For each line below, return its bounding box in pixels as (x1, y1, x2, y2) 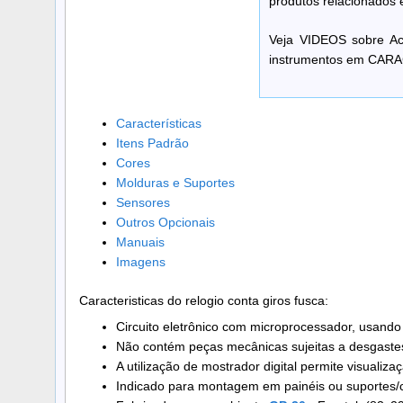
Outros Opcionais (115, 215, 215, 230)
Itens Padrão (115, 136, 189, 151)
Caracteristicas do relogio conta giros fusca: (79, 292, 328, 308)
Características (115, 116, 201, 131)
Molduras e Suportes (115, 175, 235, 191)
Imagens (115, 255, 166, 270)
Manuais (115, 235, 165, 250)
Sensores (115, 195, 170, 210)
